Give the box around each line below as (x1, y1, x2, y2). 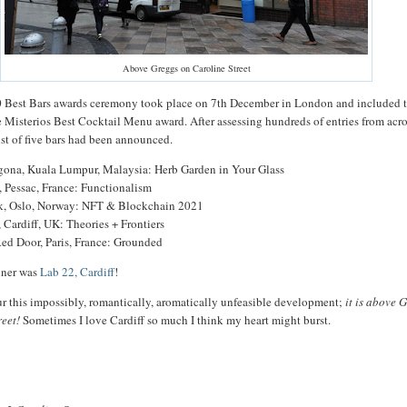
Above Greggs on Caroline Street (122, 61, 251, 74)
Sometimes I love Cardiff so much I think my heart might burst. (20, 311, 332, 328)
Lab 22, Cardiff (40, 263, 115, 280)
